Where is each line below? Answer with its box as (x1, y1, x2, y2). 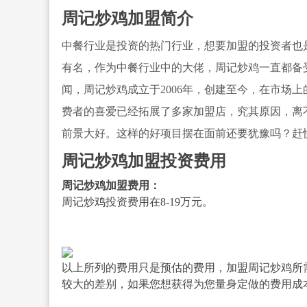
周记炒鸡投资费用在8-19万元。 (61, 195, 213, 208)
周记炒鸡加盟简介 (61, 9, 193, 27)
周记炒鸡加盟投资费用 (61, 151, 226, 170)
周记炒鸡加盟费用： (61, 179, 160, 191)
